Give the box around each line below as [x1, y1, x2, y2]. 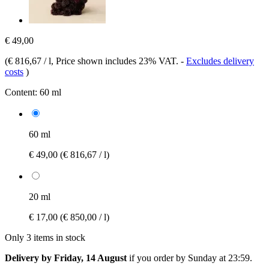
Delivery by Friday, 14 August [5, 252, 127, 263]
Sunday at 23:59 [188, 252, 250, 263]
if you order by [127, 252, 188, 263]
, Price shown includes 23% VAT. [51, 55, 181, 66]
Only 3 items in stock [5, 232, 85, 243]
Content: [5, 86, 37, 97]
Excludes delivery [186, 55, 254, 66]
